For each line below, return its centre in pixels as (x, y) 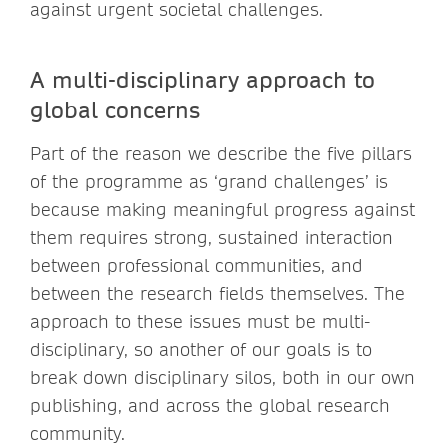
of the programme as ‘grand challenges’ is (209, 181)
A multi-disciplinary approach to (202, 78)
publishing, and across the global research (210, 405)
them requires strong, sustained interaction (211, 237)
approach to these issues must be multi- (200, 321)
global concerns (115, 108)
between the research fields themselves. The (217, 293)
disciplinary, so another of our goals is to (201, 349)
